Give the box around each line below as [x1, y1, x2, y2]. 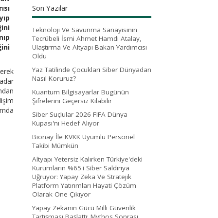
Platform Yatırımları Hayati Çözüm [32, 181, 136, 190]
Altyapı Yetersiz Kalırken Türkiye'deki [32, 154, 143, 163]
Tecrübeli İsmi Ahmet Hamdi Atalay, [32, 34, 142, 43]
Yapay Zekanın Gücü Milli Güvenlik [32, 203, 136, 212]
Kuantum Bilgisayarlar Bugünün [32, 87, 129, 96]
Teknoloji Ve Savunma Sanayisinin [32, 25, 137, 34]
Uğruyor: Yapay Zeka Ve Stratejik [32, 172, 131, 181]
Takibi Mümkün [32, 141, 78, 150]
